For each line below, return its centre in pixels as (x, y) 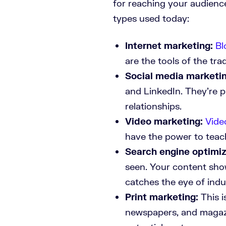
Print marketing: (162, 196)
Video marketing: (164, 121)
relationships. (153, 106)
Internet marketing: (169, 45)
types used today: (151, 18)
